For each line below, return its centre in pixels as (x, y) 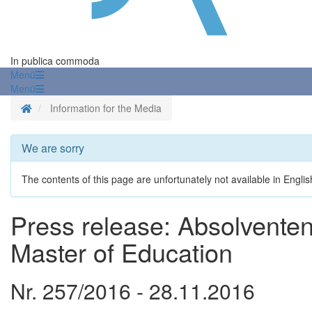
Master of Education (122, 252)
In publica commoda (55, 61)
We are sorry (53, 148)
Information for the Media (106, 108)
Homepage (56, 108)
